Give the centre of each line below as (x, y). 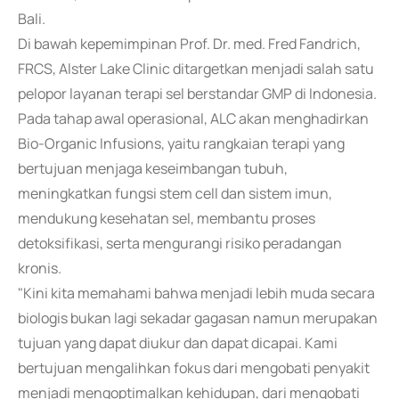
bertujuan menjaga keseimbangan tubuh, (153, 168)
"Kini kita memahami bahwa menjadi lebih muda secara (196, 293)
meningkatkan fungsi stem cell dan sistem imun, (175, 193)
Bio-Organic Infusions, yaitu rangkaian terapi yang (181, 143)
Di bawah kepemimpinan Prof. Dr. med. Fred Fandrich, (189, 44)
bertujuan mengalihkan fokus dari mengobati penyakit (194, 368)
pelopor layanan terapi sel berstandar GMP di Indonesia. (197, 94)
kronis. (40, 268)
